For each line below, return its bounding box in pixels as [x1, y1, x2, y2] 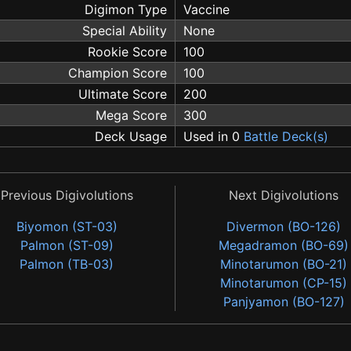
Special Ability [82, 22, 167, 38]
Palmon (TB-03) [20, 255, 114, 272]
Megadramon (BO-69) [219, 237, 349, 253]
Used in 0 [183, 128, 244, 144]
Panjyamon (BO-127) [223, 293, 345, 309]
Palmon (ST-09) [20, 237, 114, 253]
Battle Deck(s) [244, 128, 328, 144]
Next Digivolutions [229, 186, 339, 203]
